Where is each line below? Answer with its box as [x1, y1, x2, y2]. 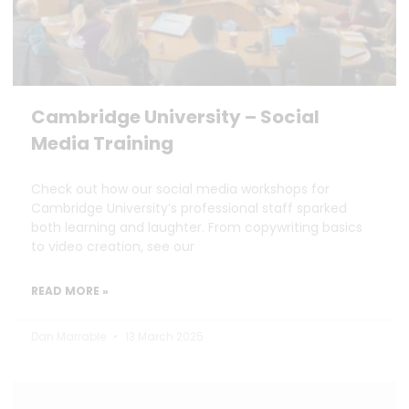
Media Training [31, 131, 173, 156]
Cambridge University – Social [31, 104, 320, 130]
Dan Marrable [31, 329, 109, 344]
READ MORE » [31, 283, 109, 299]
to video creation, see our [31, 237, 194, 256]
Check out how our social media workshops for [31, 180, 330, 198]
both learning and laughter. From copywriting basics [31, 218, 362, 236]
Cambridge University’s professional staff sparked [31, 199, 347, 217]
